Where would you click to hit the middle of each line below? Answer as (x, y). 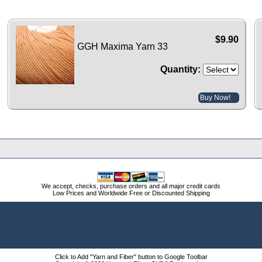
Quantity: (180, 69)
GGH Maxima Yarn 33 (123, 46)
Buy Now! (215, 97)
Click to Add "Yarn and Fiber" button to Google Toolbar (131, 257)
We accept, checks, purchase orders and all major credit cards (131, 186)
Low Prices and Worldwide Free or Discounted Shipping (131, 193)
